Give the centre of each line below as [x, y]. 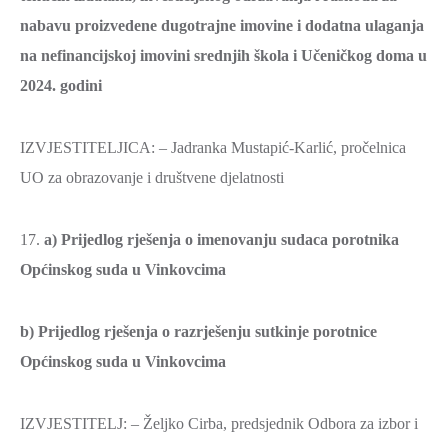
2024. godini [61, 85]
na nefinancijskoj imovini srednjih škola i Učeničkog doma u [223, 55]
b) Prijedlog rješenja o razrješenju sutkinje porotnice [198, 331]
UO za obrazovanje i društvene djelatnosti [152, 177]
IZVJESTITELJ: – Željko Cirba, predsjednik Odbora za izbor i [219, 423]
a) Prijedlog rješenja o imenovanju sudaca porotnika [221, 239]
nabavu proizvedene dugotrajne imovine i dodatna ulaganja [222, 25]
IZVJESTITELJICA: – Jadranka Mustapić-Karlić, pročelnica [213, 147]
